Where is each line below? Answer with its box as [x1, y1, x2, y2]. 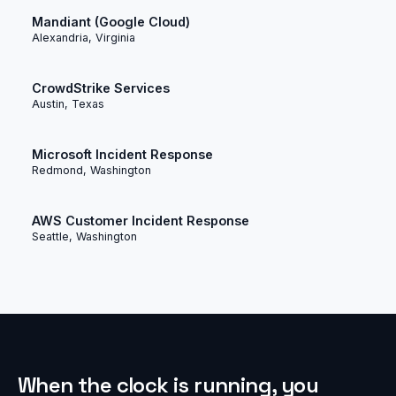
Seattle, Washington [32, 230, 137, 244]
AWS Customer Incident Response [32, 213, 249, 229]
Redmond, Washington [32, 164, 151, 178]
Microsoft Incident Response [32, 147, 213, 163]
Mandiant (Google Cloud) [32, 13, 190, 29]
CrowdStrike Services [32, 80, 170, 96]
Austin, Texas [32, 97, 104, 111]
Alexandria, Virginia [32, 30, 135, 44]
